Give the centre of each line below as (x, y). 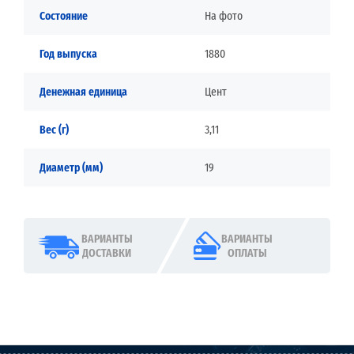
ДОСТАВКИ (107, 253)
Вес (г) (54, 130)
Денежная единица (83, 92)
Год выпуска (68, 54)
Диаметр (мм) (71, 168)
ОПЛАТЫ (247, 253)
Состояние (64, 16)
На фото (223, 16)
